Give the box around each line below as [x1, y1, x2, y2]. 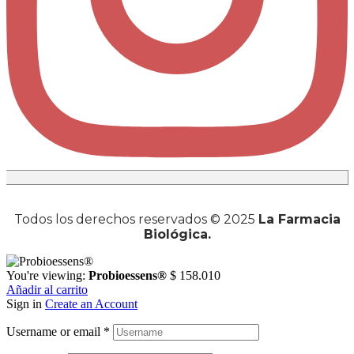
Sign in [6, 297, 42, 311]
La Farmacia [258, 212, 341, 228]
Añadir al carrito [6, 283, 88, 297]
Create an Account [45, 297, 137, 311]
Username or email [6, 325, 104, 339]
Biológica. [143, 227, 211, 243]
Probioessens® [88, 269, 167, 283]
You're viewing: [6, 269, 88, 283]
